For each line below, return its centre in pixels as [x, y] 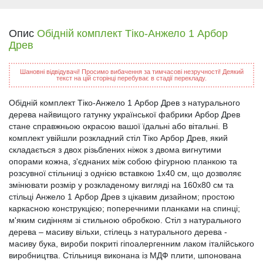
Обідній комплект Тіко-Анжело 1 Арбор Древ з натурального [124, 103]
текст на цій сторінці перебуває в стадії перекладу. [131, 78]
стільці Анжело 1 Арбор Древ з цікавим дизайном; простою [122, 197]
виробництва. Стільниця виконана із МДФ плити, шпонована [125, 255]
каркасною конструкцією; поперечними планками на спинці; [124, 208]
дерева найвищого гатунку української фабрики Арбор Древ [124, 114]
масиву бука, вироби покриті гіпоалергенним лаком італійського [131, 244]
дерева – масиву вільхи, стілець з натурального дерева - [118, 232]
